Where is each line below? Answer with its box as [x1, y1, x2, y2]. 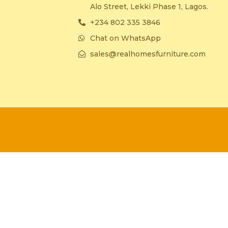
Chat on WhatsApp [90, 33, 161, 43]
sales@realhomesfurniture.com [90, 49, 206, 59]
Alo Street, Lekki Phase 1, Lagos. [90, 2, 208, 11]
